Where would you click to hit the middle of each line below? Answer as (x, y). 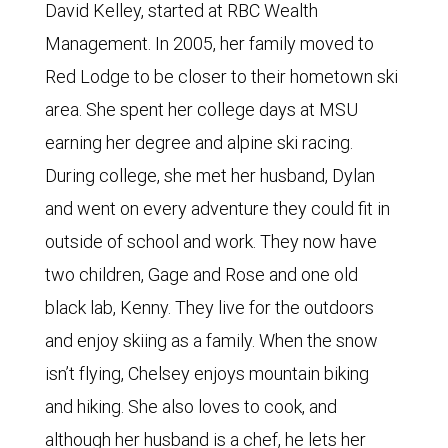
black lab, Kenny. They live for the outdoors (209, 307)
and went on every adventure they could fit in (217, 208)
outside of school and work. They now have (211, 241)
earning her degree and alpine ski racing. (199, 142)
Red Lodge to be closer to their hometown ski (221, 76)
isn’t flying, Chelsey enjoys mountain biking (207, 373)
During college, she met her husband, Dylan (210, 175)
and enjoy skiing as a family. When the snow (211, 340)
